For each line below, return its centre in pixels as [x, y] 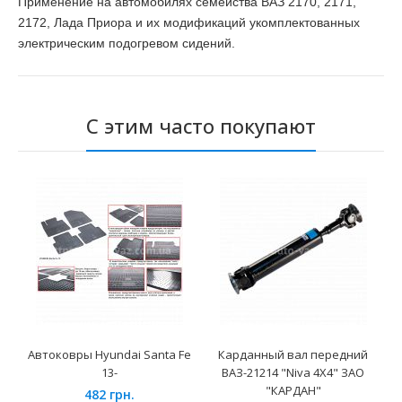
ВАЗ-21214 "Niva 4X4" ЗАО [293, 373]
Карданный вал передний [293, 355]
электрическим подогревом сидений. [127, 44]
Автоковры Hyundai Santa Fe [109, 355]
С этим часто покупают [201, 126]
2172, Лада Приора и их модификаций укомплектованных [189, 23]
